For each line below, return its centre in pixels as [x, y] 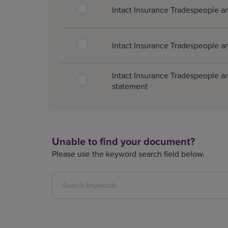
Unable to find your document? [123, 141]
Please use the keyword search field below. [128, 153]
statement [130, 86]
